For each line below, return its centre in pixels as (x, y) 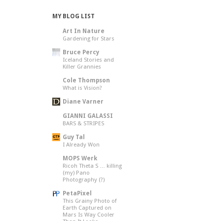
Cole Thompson (87, 80)
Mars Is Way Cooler (89, 215)
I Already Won (81, 145)
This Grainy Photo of (90, 201)
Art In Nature (84, 31)
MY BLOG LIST (74, 16)
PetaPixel (77, 193)
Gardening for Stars (89, 38)
